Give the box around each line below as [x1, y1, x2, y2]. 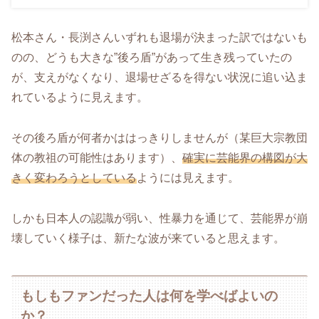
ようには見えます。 [137, 172, 239, 184]
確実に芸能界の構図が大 [182, 152, 308, 164]
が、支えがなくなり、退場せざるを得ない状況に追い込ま [11, 71, 308, 84]
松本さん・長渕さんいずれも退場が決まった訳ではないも [11, 31, 308, 44]
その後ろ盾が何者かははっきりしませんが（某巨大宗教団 [11, 132, 308, 145]
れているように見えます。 [11, 91, 148, 104]
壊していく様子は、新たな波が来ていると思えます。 [11, 231, 285, 244]
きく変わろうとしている [11, 172, 137, 184]
